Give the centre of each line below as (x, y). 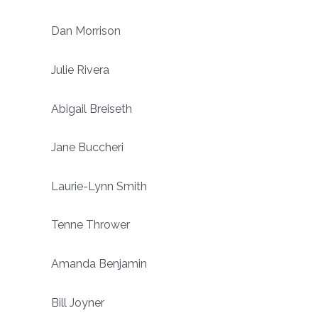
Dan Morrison (86, 31)
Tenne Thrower (91, 225)
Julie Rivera (80, 70)
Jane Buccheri (87, 148)
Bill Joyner (78, 302)
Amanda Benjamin (99, 263)
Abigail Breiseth (92, 109)
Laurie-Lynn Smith (99, 186)
